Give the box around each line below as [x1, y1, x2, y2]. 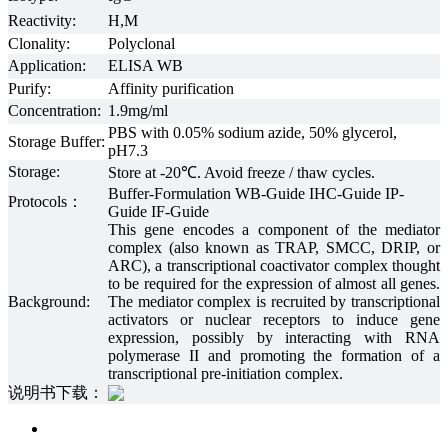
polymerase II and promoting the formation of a [108, 347, 440, 364]
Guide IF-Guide [108, 203, 209, 220]
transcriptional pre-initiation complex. [108, 365, 343, 382]
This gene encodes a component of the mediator [108, 221, 440, 238]
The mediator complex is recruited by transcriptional [108, 293, 440, 310]
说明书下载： [8, 384, 104, 401]
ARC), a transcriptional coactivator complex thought [108, 257, 440, 274]
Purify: [8, 80, 51, 97]
